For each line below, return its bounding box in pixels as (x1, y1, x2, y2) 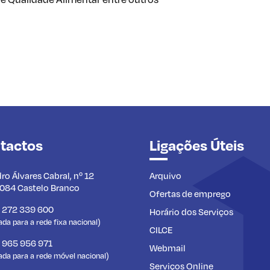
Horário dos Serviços (149, 206, 233, 217)
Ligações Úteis (149, 135, 244, 154)
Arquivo (149, 169, 181, 181)
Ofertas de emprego (149, 187, 231, 199)
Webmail (149, 242, 186, 253)
